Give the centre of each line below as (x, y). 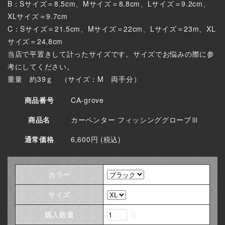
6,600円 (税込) (96, 139)
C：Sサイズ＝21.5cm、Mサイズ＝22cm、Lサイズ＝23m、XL (112, 29)
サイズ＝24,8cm (35, 41)
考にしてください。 (41, 67)
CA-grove (87, 100)
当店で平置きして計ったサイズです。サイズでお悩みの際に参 (111, 54)
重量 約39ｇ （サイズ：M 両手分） (74, 79)
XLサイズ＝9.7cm (38, 16)
